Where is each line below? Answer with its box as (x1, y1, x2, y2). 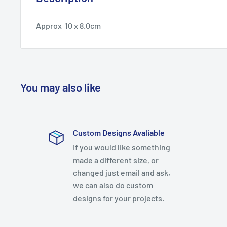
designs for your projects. (72, 193, 164, 203)
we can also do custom (72, 180, 153, 190)
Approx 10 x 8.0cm (36, 20, 101, 30)
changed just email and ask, (72, 167, 170, 177)
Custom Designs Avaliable (72, 127, 165, 137)
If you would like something (72, 142, 170, 152)
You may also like (20, 80, 101, 94)
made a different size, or (72, 155, 159, 165)
